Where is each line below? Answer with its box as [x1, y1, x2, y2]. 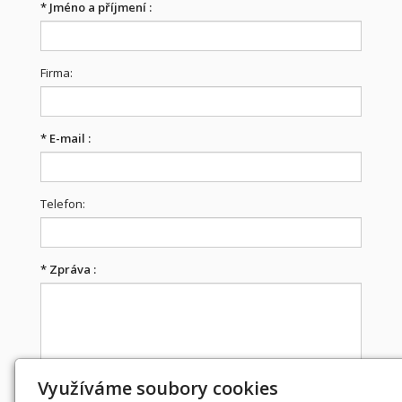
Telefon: [40, 196, 85, 212]
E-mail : [47, 130, 91, 146]
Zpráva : [47, 261, 96, 277]
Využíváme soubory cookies [38, 376, 279, 400]
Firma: [40, 65, 73, 81]
